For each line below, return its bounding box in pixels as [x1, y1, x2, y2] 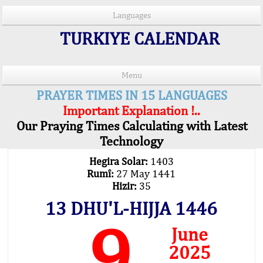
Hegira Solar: [89, 155, 150, 167]
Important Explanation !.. [63, 103, 200, 118]
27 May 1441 [116, 167, 176, 180]
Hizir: [112, 180, 139, 192]
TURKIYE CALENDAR [56, 28, 220, 49]
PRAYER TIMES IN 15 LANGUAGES [36, 87, 227, 103]
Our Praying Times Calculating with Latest [16, 118, 247, 133]
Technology [100, 133, 163, 149]
